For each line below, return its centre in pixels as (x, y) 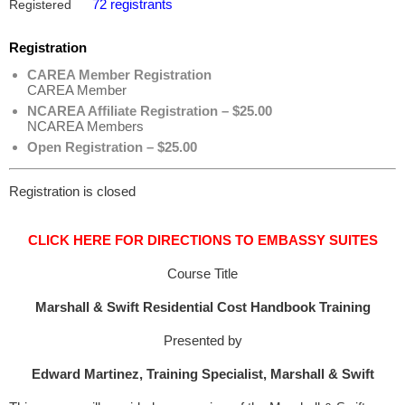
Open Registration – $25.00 (112, 147)
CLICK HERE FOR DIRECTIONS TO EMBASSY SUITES (202, 240)
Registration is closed (72, 191)
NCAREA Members (85, 126)
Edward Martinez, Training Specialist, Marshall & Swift (202, 374)
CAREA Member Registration (119, 75)
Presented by (202, 340)
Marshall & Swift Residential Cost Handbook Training (202, 307)
